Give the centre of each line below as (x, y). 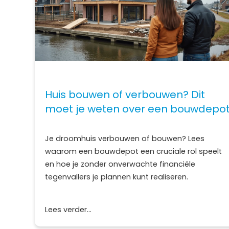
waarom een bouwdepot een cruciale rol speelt (134, 151)
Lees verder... (68, 210)
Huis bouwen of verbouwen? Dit (125, 95)
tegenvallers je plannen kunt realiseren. (117, 177)
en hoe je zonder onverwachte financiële (120, 164)
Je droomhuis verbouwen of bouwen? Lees (125, 139)
